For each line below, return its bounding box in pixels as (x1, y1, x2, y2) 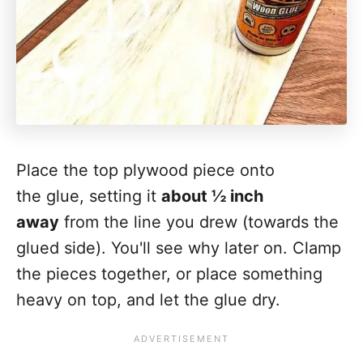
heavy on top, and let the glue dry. (16, 290, 280, 310)
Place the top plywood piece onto (16, 160, 275, 180)
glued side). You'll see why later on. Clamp (16, 238, 341, 258)
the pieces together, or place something (16, 264, 322, 284)
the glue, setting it (16, 186, 161, 206)
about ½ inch (161, 186, 263, 206)
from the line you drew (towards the (59, 212, 339, 232)
